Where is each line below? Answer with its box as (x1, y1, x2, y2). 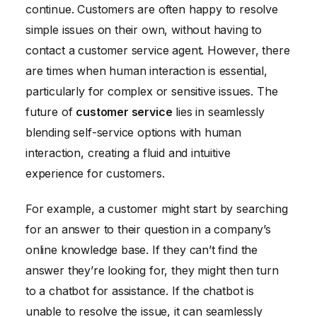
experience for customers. (25, 166, 165, 181)
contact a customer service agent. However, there (25, 43, 290, 58)
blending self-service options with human (25, 125, 241, 140)
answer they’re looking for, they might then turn (25, 263, 279, 277)
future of (25, 105, 76, 120)
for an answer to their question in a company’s (25, 221, 271, 236)
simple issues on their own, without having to (25, 23, 263, 38)
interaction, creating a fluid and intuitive (25, 146, 231, 161)
